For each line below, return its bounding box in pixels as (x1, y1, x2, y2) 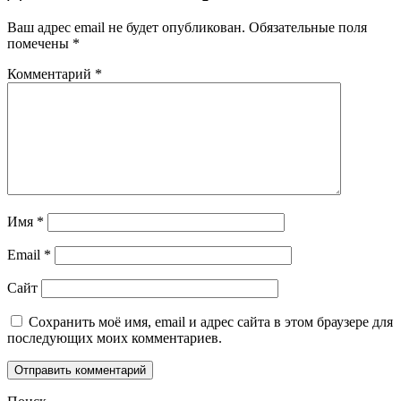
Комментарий (7, 65, 95, 81)
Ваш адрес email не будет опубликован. (7, 19, 245, 35)
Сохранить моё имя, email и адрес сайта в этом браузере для (29, 313, 393, 329)
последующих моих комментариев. (7, 329, 222, 346)
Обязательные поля (249, 19, 367, 35)
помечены (7, 35, 73, 51)
